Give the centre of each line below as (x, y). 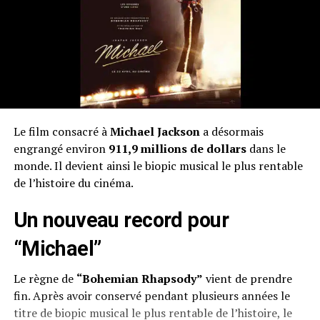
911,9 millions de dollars (177, 149)
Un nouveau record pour (121, 220)
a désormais (231, 132)
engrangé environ (61, 149)
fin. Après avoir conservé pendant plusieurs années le (151, 296)
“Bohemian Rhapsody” (139, 279)
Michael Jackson (155, 132)
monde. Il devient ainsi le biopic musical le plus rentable (158, 166)
